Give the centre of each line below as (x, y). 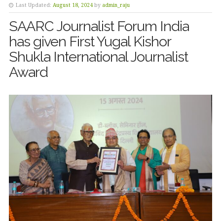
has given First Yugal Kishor (90, 41)
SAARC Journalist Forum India (99, 26)
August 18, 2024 (73, 5)
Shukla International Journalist (98, 57)
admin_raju (116, 5)
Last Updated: (33, 5)
